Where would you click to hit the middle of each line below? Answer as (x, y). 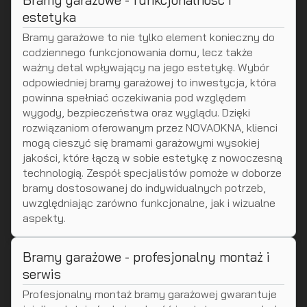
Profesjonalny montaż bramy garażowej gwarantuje (150, 294)
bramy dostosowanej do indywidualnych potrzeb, (144, 188)
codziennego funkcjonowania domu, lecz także (138, 52)
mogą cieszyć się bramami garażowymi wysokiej (141, 143)
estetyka (49, 17)
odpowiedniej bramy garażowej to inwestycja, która (149, 82)
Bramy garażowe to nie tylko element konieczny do (149, 37)
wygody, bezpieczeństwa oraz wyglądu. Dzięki (136, 112)
